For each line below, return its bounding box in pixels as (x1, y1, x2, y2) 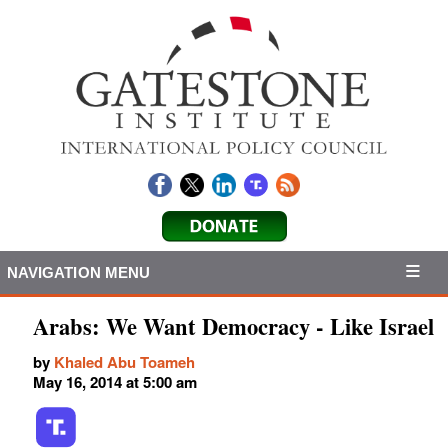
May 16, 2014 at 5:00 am (33, 371, 197, 394)
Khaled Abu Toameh (54, 351, 195, 374)
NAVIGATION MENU (6, 263, 151, 281)
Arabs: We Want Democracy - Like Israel (33, 310, 434, 344)
